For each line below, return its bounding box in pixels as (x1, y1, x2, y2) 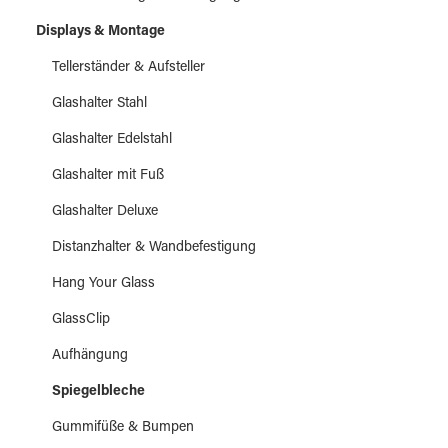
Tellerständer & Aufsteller (52, 61, 205, 75)
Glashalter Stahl (52, 97, 147, 111)
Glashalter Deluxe (52, 205, 158, 219)
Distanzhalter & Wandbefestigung (52, 241, 256, 255)
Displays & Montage (36, 25, 165, 39)
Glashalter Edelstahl (52, 133, 172, 147)
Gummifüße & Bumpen (52, 421, 194, 435)
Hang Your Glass (52, 277, 155, 291)
